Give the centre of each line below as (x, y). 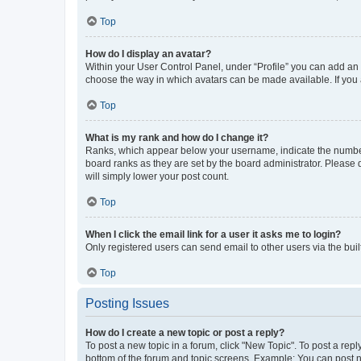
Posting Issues (127, 303)
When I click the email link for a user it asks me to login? (213, 234)
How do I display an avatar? (148, 54)
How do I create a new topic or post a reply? (185, 333)
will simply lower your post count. (157, 176)
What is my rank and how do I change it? (177, 138)
